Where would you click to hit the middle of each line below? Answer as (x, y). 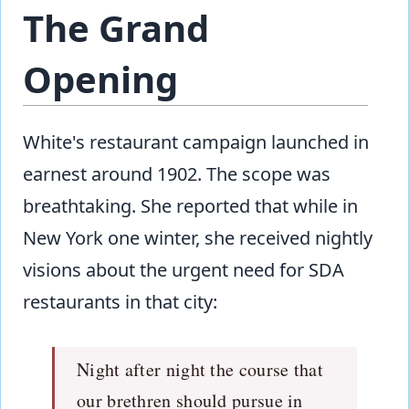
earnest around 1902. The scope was (177, 173)
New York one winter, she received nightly (198, 237)
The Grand (116, 27)
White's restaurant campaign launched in (196, 142)
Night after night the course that (200, 369)
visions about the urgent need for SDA (184, 269)
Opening (100, 79)
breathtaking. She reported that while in (190, 205)
